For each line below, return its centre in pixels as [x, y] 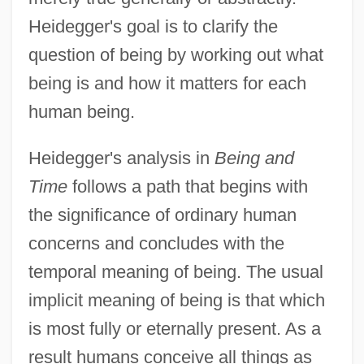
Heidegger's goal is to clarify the [153, 26]
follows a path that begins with [187, 186]
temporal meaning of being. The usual [175, 271]
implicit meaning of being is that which [176, 300]
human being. [81, 111]
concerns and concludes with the [156, 243]
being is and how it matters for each [167, 83]
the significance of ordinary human [162, 214]
